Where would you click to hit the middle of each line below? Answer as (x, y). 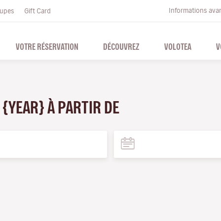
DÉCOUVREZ (121, 46)
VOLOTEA (178, 46)
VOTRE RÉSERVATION (47, 46)
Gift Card (37, 11)
